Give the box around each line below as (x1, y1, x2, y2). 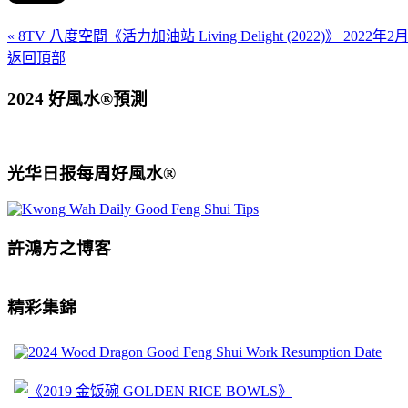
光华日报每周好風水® (7, 163, 176, 183)
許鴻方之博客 (7, 239, 111, 259)
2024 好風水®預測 (7, 88, 148, 108)
